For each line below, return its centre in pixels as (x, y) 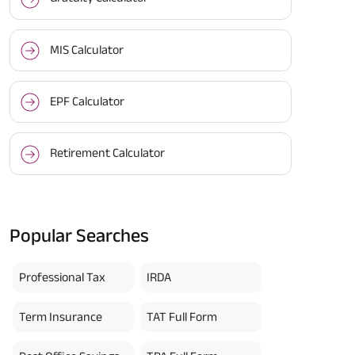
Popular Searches (79, 235)
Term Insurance (61, 316)
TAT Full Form (182, 316)
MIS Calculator (86, 49)
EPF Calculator (87, 101)
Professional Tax (62, 277)
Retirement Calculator (107, 153)
